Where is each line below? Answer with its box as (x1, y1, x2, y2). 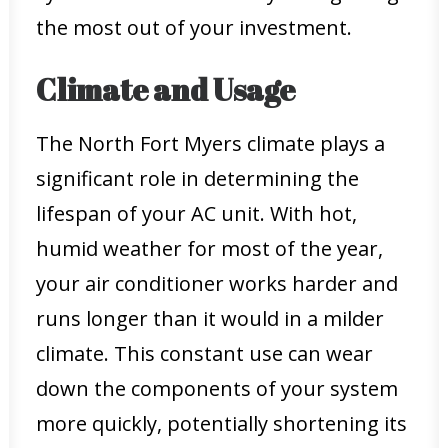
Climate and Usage (36, 69, 295, 110)
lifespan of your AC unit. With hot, (36, 200, 357, 227)
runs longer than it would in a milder (36, 305, 384, 332)
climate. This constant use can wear (36, 340, 373, 367)
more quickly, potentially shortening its (36, 410, 407, 437)
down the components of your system (36, 375, 398, 402)
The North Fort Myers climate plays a (36, 130, 385, 157)
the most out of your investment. (36, 14, 352, 41)
